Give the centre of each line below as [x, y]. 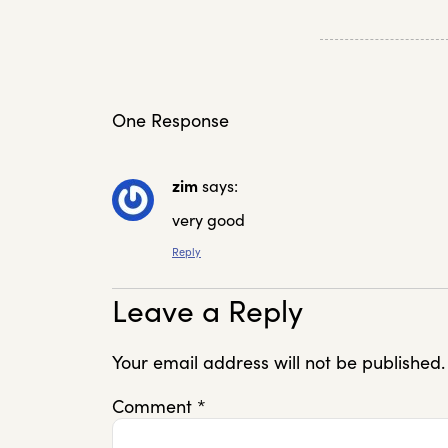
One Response [170, 121]
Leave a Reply [207, 311]
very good [208, 220]
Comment [154, 406]
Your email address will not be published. [278, 363]
